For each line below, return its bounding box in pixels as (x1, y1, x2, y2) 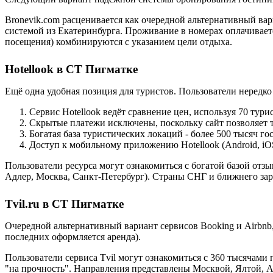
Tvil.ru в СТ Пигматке (5, 197, 124, 210)
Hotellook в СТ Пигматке (5, 63, 138, 76)
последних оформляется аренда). (5, 232, 141, 242)
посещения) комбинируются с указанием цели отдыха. (5, 37, 232, 47)
